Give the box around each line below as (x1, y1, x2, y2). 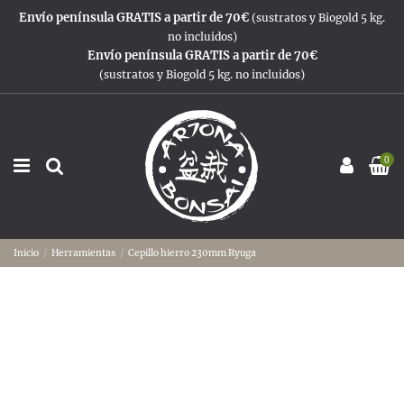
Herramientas (51, 246, 116, 259)
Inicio (14, 246, 39, 259)
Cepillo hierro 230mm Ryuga (128, 246, 257, 259)
